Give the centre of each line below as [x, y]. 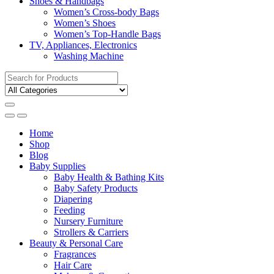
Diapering [73, 199]
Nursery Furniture [88, 221]
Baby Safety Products [96, 188]
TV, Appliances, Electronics [83, 45]
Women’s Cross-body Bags [106, 12]
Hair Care [73, 265]
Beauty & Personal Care [76, 243]
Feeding [69, 210]
